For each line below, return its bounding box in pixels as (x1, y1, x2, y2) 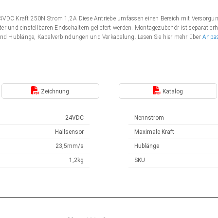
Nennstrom (134, 114, 164, 121)
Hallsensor (55, 128, 84, 135)
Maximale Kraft (134, 128, 174, 135)
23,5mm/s (55, 143, 84, 149)
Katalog (161, 88, 183, 95)
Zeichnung (39, 88, 70, 95)
